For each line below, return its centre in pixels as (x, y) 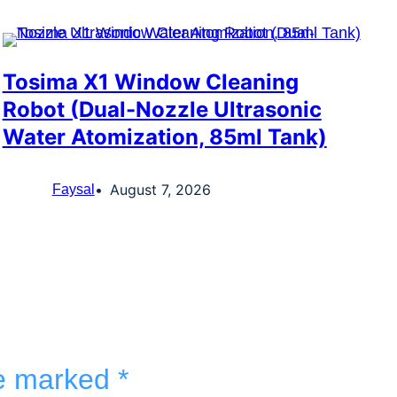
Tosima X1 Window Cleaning (150, 82)
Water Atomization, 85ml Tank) (164, 137)
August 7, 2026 (160, 190)
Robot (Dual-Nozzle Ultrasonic (162, 110)
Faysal (73, 190)
